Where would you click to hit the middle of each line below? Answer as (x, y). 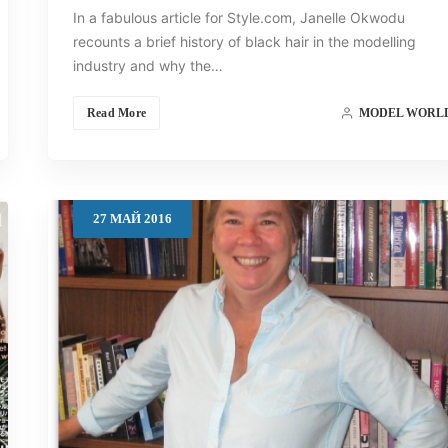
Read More (116, 113)
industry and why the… (147, 66)
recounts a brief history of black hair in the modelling (244, 42)
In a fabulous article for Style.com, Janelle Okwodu (238, 18)
